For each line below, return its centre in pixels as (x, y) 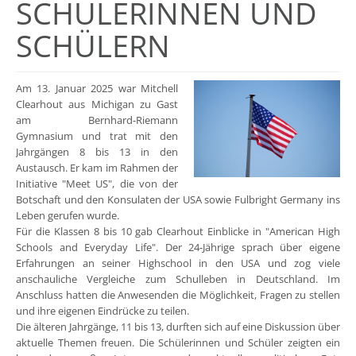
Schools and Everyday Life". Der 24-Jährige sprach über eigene (178, 247)
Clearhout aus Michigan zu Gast (97, 104)
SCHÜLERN (93, 46)
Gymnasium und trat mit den (97, 135)
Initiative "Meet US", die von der (97, 183)
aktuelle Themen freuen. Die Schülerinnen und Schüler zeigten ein (178, 342)
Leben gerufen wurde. (68, 215)
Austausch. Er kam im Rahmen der (97, 167)
